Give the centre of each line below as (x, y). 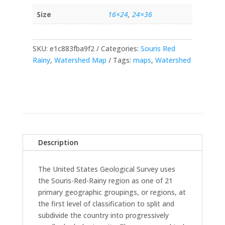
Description (58, 142)
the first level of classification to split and (106, 203)
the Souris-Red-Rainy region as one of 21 (105, 180)
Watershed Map (80, 60)
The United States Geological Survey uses (106, 169)
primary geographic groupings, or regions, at (112, 192)
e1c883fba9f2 (72, 48)
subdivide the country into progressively (103, 215)
